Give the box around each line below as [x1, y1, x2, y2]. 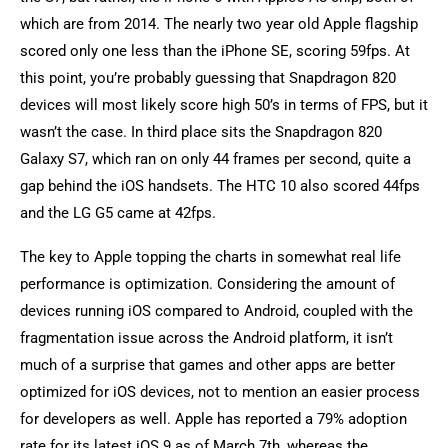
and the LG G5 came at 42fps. [20, 204, 216, 222]
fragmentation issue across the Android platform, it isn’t [20, 329, 393, 347]
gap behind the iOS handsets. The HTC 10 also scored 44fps [20, 177, 420, 195]
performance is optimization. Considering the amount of [20, 275, 395, 293]
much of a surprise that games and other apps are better [20, 356, 395, 374]
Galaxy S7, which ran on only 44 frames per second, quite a [20, 150, 411, 168]
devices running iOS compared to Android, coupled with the [20, 302, 413, 320]
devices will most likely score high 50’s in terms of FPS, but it [20, 96, 428, 114]
